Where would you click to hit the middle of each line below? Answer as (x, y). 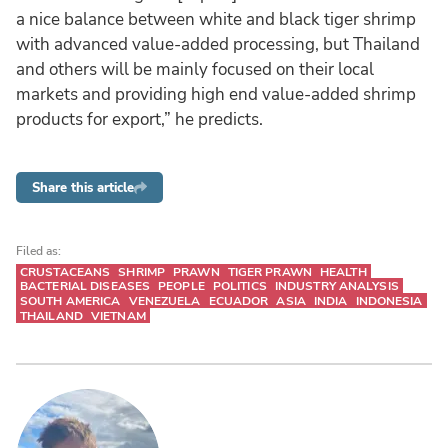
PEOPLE (181, 286)
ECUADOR (238, 301)
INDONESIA (389, 301)
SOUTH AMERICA (70, 301)
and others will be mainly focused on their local (195, 69)
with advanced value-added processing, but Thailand (218, 44)
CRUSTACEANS (65, 271)
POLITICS (239, 286)
